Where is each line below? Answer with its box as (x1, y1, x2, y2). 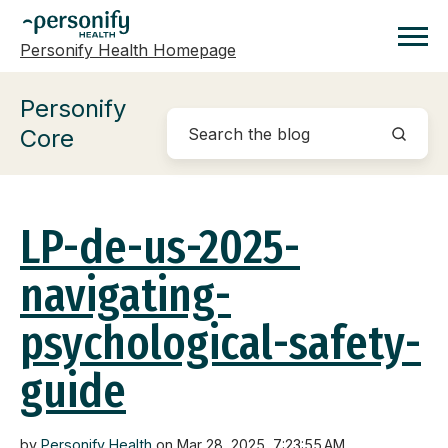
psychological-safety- (20, 314, 421, 373)
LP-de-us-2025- (20, 218, 300, 277)
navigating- (20, 266, 231, 325)
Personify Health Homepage (20, 40, 236, 60)
